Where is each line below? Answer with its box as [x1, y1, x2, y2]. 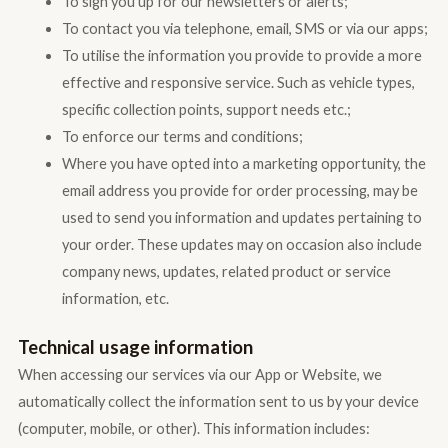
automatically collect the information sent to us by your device [17, 393, 419, 411]
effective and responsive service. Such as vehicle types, [61, 74, 415, 92]
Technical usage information [17, 336, 253, 359]
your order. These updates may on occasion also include [61, 236, 422, 254]
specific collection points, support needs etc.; [61, 101, 351, 119]
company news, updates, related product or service [61, 263, 391, 281]
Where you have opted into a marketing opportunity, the [61, 155, 426, 173]
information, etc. [61, 290, 169, 308]
